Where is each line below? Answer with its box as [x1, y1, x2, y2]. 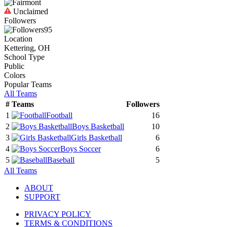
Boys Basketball [72, 122, 124, 131]
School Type [4, 52, 45, 61]
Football [46, 110, 72, 120]
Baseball [47, 155, 74, 164]
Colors [4, 70, 25, 80]
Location [4, 34, 32, 43]
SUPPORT [24, 192, 60, 201]
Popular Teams [4, 80, 52, 89]
